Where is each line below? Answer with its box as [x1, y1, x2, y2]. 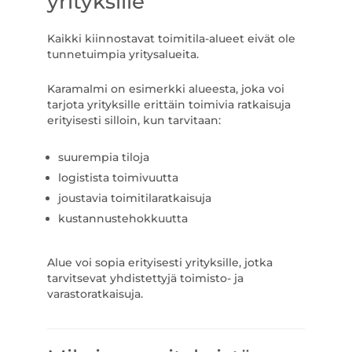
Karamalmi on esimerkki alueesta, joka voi [46, 82, 284, 96]
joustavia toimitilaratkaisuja [57, 191, 211, 205]
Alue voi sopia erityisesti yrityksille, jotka [46, 255, 273, 269]
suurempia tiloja [57, 150, 149, 164]
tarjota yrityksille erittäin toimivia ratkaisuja [46, 97, 291, 112]
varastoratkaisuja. [46, 287, 143, 301]
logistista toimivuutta [57, 170, 178, 185]
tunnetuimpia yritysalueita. [46, 47, 199, 61]
